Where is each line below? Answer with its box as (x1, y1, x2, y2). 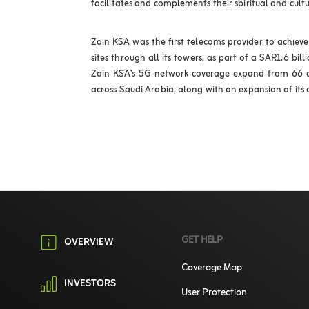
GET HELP (181, 232, 223, 250)
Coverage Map (181, 259, 242, 277)
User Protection (181, 284, 247, 302)
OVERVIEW (64, 234, 114, 252)
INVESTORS (64, 275, 116, 293)
